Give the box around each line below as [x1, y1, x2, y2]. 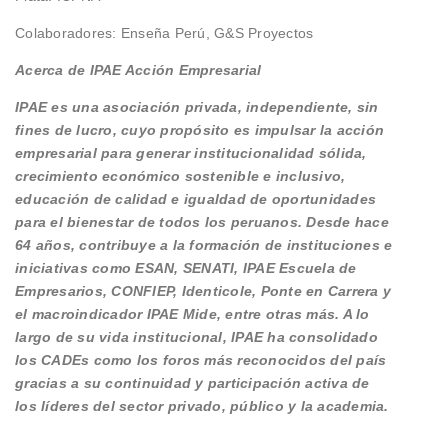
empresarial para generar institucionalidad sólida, [15, 144, 367, 161]
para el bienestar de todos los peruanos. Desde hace [15, 213, 389, 230]
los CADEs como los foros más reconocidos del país [15, 351, 387, 368]
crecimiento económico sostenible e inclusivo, [15, 167, 346, 184]
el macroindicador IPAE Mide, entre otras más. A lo [15, 305, 370, 322]
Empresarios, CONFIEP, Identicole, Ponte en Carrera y [15, 282, 391, 299]
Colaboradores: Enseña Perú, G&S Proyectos [15, 24, 314, 41]
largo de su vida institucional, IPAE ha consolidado [15, 328, 378, 345]
